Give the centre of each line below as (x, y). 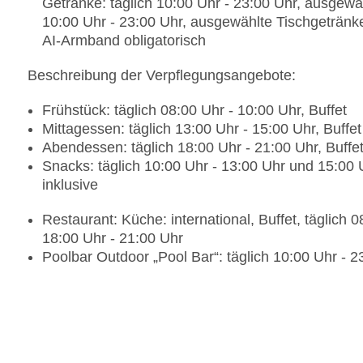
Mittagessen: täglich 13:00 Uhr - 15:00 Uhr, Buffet (202, 129)
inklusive (70, 185)
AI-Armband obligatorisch (124, 41)
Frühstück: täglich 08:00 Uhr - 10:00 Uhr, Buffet (194, 111)
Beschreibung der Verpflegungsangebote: (162, 76)
